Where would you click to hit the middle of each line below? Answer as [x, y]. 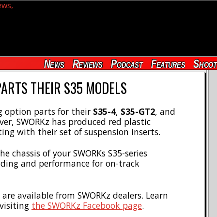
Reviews [87, 64]
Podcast [126, 64]
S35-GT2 [138, 111]
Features [168, 64]
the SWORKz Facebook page [87, 205]
